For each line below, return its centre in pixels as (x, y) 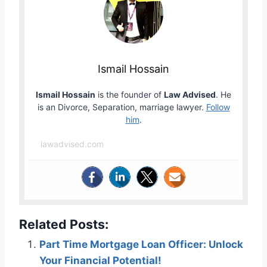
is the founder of (130, 94)
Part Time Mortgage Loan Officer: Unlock (141, 244)
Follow (218, 107)
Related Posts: (64, 224)
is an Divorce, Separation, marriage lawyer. (122, 107)
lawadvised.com (72, 144)
